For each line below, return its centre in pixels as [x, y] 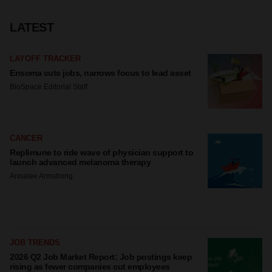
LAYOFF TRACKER [45, 59]
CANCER [26, 138]
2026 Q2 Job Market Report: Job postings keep [101, 257]
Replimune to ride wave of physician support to [101, 152]
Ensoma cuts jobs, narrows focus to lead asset [100, 73]
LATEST [32, 27]
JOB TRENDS [35, 243]
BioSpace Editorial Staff [49, 87]
